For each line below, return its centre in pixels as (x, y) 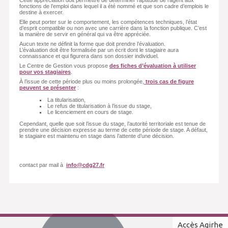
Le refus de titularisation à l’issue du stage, (100, 106)
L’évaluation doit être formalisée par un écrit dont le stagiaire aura (99, 50)
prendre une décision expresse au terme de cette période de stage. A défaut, (113, 130)
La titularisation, (67, 99)
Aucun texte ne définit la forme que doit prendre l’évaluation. (92, 44)
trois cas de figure (169, 82)
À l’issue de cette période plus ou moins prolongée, (81, 82)
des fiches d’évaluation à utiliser (152, 66)
